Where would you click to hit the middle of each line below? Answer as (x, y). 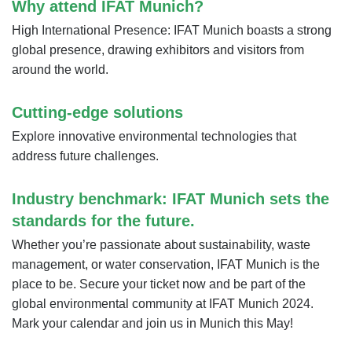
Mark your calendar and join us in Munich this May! (152, 323)
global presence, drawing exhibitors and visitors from (158, 50)
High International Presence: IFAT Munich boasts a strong (172, 30)
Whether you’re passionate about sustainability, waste (161, 245)
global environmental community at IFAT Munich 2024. (164, 304)
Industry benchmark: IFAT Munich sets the (170, 199)
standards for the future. (103, 221)
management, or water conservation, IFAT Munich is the (166, 264)
